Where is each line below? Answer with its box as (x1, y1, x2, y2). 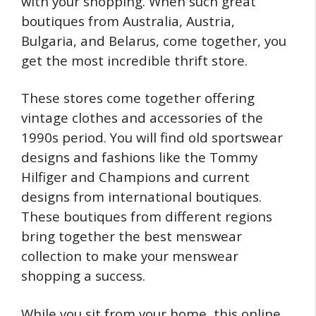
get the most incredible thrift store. (21, 51, 248, 69)
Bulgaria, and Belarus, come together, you (21, 31, 286, 49)
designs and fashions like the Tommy (21, 148, 257, 166)
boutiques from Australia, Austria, (21, 11, 235, 30)
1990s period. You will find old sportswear (21, 128, 283, 146)
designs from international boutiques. (21, 188, 262, 205)
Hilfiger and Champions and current (21, 168, 250, 186)
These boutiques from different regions (21, 207, 272, 225)
